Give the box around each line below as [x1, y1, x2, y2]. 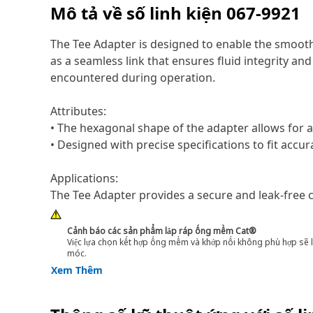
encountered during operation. [50, 70, 215, 85]
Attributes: [50, 103, 106, 119]
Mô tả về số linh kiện [50, 1, 226, 24]
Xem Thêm [51, 263, 103, 277]
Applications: [50, 170, 118, 186]
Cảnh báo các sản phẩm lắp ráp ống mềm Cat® [67, 225, 256, 237]
